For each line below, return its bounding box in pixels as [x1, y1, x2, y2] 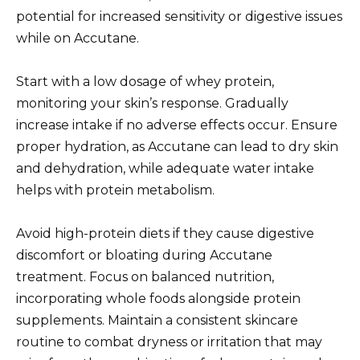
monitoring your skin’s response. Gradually [16, 96, 288, 112]
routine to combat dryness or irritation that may [16, 334, 322, 350]
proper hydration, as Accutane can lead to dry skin [16, 139, 338, 155]
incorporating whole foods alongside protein [16, 291, 301, 307]
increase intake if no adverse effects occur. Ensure [16, 117, 337, 133]
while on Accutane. [16, 30, 139, 46]
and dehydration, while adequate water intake [16, 161, 314, 177]
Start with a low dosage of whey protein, [16, 74, 274, 90]
